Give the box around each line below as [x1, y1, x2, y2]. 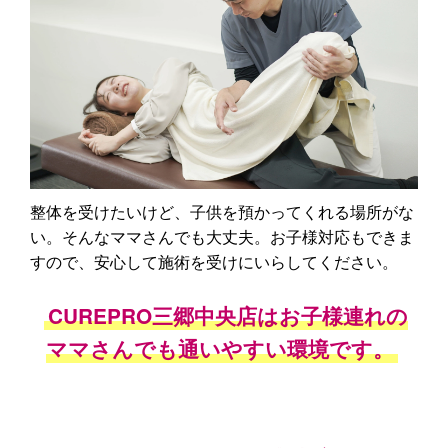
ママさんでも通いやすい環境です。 [46, 333, 394, 363]
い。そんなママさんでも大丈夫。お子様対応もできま [30, 224, 414, 248]
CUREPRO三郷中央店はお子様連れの [48, 300, 408, 330]
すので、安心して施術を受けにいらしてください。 [30, 249, 398, 273]
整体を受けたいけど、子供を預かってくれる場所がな [30, 199, 414, 223]
